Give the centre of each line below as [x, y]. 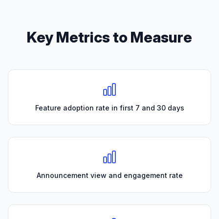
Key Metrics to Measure [109, 37]
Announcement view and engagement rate [109, 175]
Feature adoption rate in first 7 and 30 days [109, 108]
